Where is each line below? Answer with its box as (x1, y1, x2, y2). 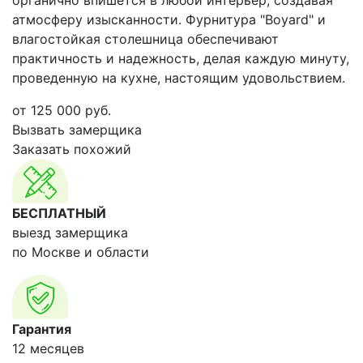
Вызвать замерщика (12, 122, 142, 138)
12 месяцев (12, 340, 84, 357)
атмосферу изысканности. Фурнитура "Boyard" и (12, 11, 326, 28)
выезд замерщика (12, 224, 128, 241)
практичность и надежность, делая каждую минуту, (12, 50, 349, 66)
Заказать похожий (12, 141, 131, 157)
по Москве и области (12, 244, 149, 260)
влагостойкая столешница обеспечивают (12, 31, 279, 47)
